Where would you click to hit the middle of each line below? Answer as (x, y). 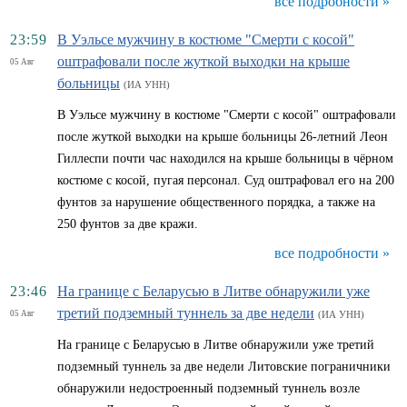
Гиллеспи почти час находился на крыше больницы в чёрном (225, 159)
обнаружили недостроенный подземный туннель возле (208, 388)
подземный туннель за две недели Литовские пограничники (224, 367)
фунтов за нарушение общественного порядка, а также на (216, 202)
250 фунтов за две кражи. (128, 224)
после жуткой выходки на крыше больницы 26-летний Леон (223, 137)
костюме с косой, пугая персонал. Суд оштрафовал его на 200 (226, 180)
